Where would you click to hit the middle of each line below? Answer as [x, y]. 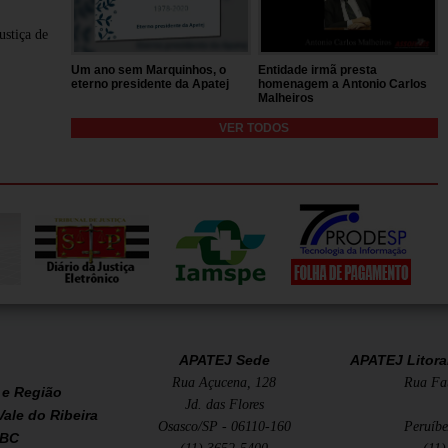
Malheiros [286, 97]
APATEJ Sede [224, 359]
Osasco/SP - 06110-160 [224, 426]
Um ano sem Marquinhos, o [148, 69]
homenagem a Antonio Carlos [343, 83]
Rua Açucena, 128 [224, 382]
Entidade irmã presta [318, 69]
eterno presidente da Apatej [149, 83]
